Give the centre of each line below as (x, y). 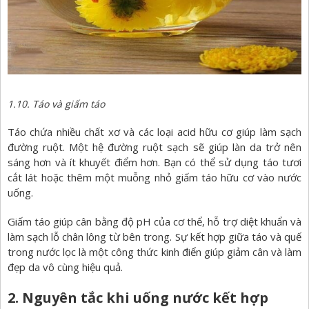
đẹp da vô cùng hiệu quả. (65, 267)
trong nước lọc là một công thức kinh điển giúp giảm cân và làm (154, 252)
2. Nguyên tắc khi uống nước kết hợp (138, 298)
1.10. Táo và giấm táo (56, 104)
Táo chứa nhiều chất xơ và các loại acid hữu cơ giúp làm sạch (154, 132)
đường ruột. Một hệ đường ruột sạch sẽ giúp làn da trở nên (154, 147)
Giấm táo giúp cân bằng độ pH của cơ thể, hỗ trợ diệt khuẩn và (154, 222)
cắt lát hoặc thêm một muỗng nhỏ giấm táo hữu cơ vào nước (154, 178)
